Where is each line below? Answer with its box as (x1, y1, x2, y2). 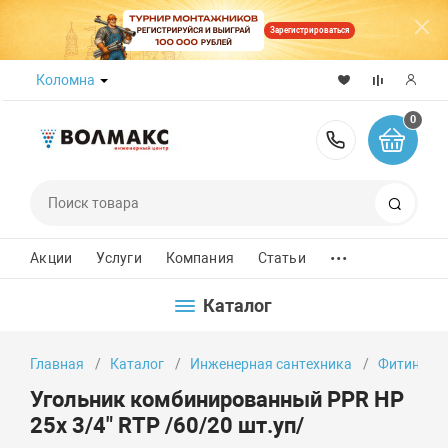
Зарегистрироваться (269, 25, 349, 35)
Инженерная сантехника (190, 356, 353, 372)
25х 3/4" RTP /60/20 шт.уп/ (30, 412, 305, 438)
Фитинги (378, 356, 435, 372)
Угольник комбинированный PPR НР (30, 386, 405, 412)
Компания (165, 250, 234, 266)
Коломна (36, 72, 96, 88)
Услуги (95, 250, 142, 266)
